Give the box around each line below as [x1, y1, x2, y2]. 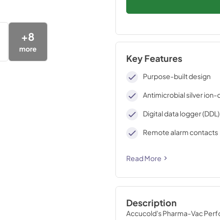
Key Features [126, 53, 182, 64]
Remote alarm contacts [143, 128, 218, 137]
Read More [126, 153, 162, 163]
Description [126, 197, 177, 208]
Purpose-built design [143, 72, 211, 81]
